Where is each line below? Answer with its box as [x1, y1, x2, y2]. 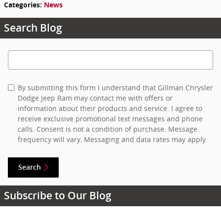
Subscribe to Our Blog [4, 189, 111, 202]
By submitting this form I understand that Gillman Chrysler [18, 82, 213, 92]
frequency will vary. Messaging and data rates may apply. [18, 134, 207, 144]
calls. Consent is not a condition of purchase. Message [18, 124, 197, 134]
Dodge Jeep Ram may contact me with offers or [18, 93, 173, 103]
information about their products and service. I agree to [18, 103, 202, 113]
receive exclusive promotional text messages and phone [18, 113, 203, 123]
